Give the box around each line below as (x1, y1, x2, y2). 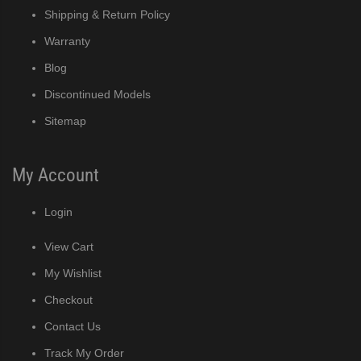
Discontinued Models (44, 87, 151, 101)
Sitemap (44, 114, 86, 127)
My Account (12, 163, 99, 186)
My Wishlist (44, 266, 102, 280)
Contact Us (44, 319, 101, 333)
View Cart (44, 239, 93, 253)
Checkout (44, 293, 93, 306)
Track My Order (44, 346, 124, 359)
